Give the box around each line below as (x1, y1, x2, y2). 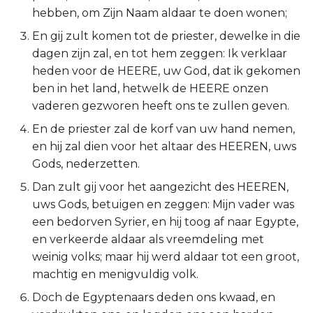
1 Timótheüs (11, 254, 79, 268)
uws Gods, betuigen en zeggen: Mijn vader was (32, 198, 294, 211)
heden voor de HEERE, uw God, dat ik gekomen (32, 64, 300, 78)
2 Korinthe (11, 15, 70, 28)
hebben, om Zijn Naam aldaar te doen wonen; (32, 6, 287, 20)
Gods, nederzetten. (32, 157, 140, 170)
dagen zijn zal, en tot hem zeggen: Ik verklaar (32, 47, 287, 60)
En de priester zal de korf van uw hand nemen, (32, 122, 295, 136)
